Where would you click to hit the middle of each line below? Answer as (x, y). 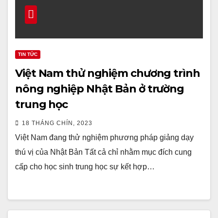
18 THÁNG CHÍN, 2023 (57, 123)
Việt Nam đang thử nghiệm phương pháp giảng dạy (104, 137)
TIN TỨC (28, 54)
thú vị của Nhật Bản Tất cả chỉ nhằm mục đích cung (103, 152)
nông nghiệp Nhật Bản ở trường (100, 89)
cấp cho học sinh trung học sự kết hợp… (85, 167)
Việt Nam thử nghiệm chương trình (108, 73)
